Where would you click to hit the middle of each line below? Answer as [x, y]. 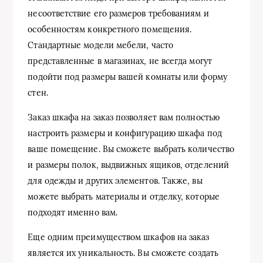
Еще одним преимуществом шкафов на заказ [119, 237]
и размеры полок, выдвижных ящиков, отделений [128, 165]
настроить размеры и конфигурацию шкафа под [125, 133]
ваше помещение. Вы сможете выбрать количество [131, 149]
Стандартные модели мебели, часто [100, 45]
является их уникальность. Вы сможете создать [123, 253]
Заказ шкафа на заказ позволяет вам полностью [124, 117]
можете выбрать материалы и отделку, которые [124, 196]
